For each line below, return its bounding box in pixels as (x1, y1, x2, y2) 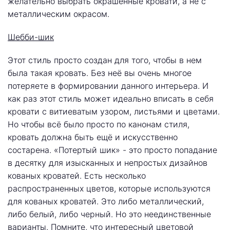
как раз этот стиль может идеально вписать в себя (8, 93, 214, 104)
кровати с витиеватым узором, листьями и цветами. (8, 106, 220, 117)
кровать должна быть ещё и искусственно (8, 132, 178, 142)
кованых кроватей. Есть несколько (8, 170, 146, 181)
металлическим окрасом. (8, 9, 109, 19)
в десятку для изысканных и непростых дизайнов (8, 158, 207, 168)
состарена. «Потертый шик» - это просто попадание (8, 145, 217, 155)
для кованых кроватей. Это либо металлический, (8, 196, 204, 206)
